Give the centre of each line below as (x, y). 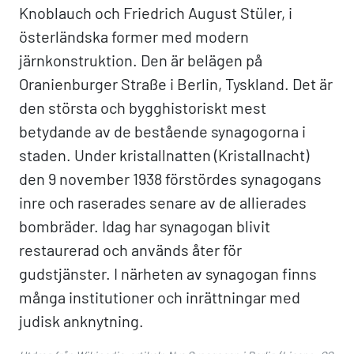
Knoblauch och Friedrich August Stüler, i (156, 13)
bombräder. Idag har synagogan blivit (145, 226)
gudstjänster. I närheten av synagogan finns (168, 273)
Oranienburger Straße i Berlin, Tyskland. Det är (176, 84)
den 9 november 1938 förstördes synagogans (170, 179)
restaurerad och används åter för (130, 250)
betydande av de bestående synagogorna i (162, 131)
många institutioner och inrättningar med (160, 297)
